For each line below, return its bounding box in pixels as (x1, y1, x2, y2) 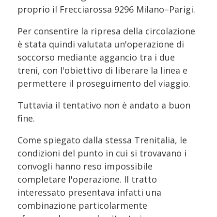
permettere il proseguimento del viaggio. (17, 77, 190, 89)
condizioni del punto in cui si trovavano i (17, 147, 186, 159)
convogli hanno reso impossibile (17, 160, 153, 172)
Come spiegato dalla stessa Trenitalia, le (17, 134, 187, 146)
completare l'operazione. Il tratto (17, 173, 157, 185)
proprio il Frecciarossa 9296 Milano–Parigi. (17, 3, 195, 15)
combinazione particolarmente (17, 199, 147, 211)
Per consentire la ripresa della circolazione (17, 25, 195, 37)
